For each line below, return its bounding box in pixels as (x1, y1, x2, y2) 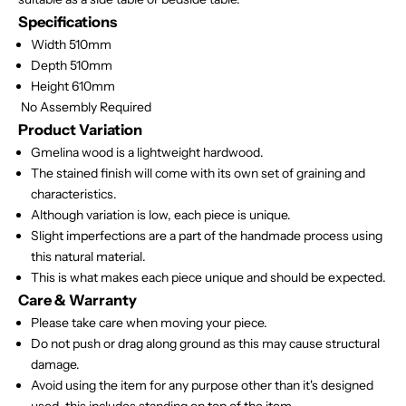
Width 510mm (31, 35, 111, 53)
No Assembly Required (18, 98, 151, 115)
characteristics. (31, 185, 117, 202)
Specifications (18, 12, 117, 31)
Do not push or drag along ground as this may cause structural (31, 334, 380, 352)
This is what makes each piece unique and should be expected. (31, 268, 386, 285)
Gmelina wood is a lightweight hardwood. (31, 143, 264, 160)
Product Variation (18, 120, 142, 139)
